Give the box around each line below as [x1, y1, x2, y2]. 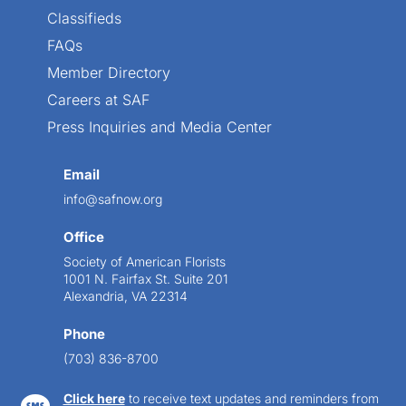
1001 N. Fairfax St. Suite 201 [63, 271, 228, 287]
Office [63, 228, 104, 246]
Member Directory [47, 63, 171, 82]
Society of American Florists [63, 254, 226, 270]
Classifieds [47, 9, 122, 28]
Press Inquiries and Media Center [47, 118, 273, 137]
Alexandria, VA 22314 [63, 288, 188, 304]
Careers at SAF [47, 91, 150, 110]
